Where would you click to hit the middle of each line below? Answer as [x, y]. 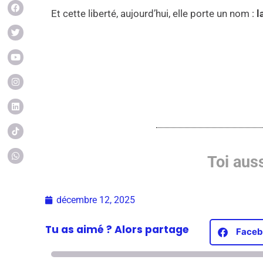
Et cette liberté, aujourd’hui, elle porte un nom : [154, 14]
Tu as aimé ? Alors [95, 229]
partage [167, 229]
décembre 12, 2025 [96, 200]
